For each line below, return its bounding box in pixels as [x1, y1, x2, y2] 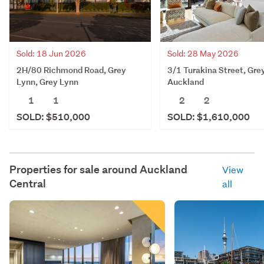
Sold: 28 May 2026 [167, 48, 239, 59]
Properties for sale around [9, 162, 140, 176]
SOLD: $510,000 [16, 110, 90, 123]
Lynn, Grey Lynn [16, 75, 78, 87]
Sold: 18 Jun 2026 [16, 48, 86, 59]
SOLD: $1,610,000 [167, 110, 250, 123]
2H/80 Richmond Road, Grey [16, 64, 126, 75]
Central [9, 176, 46, 190]
